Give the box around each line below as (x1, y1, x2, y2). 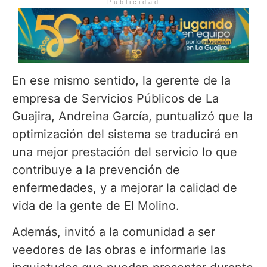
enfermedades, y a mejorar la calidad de (12, 180, 237, 195)
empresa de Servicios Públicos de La (12, 91, 219, 105)
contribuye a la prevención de (12, 162, 180, 177)
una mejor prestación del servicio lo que (12, 144, 237, 159)
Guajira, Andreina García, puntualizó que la (12, 108, 253, 123)
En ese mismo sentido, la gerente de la (12, 73, 231, 88)
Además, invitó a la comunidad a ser (12, 225, 215, 240)
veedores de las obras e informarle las (12, 243, 226, 257)
